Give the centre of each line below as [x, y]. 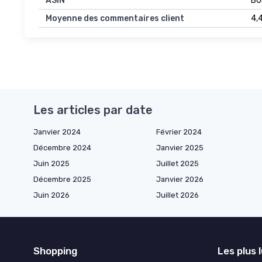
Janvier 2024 [57, 132]
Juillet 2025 [177, 163]
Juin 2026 [51, 195]
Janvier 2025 [180, 147]
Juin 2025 [51, 163]
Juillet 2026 [177, 195]
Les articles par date [93, 110]
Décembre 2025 [62, 179]
